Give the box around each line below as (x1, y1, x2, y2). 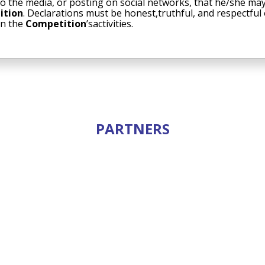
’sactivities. (86, 17, 133, 30)
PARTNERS (95, 119, 170, 138)
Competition (25, 17, 86, 30)
